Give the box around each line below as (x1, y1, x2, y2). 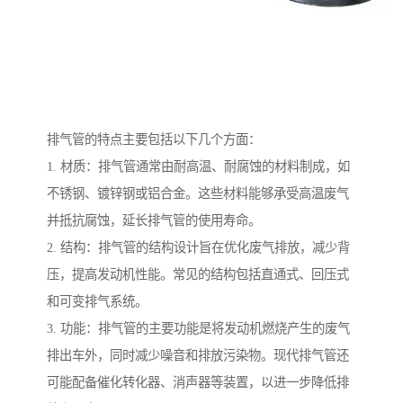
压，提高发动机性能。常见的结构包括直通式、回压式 (47, 267, 349, 282)
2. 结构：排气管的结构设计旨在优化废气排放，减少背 (47, 240, 350, 255)
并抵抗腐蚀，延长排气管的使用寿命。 (47, 213, 261, 228)
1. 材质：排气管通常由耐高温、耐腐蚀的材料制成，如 (47, 159, 350, 175)
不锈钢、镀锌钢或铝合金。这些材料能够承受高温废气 (47, 186, 349, 201)
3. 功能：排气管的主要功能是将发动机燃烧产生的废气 (47, 321, 350, 336)
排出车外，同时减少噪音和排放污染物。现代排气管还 (47, 348, 349, 363)
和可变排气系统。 (47, 294, 148, 309)
